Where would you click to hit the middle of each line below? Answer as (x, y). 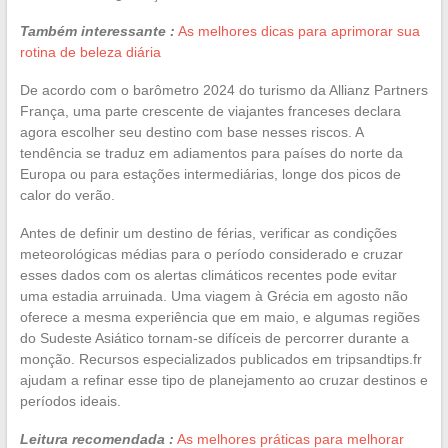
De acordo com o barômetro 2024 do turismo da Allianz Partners (223, 89)
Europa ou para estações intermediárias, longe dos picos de (210, 173)
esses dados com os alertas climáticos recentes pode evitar (208, 274)
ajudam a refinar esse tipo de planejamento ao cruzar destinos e (223, 379)
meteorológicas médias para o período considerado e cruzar (211, 253)
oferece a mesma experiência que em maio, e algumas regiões (219, 316)
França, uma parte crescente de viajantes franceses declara (210, 110)
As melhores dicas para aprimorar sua (298, 30)
